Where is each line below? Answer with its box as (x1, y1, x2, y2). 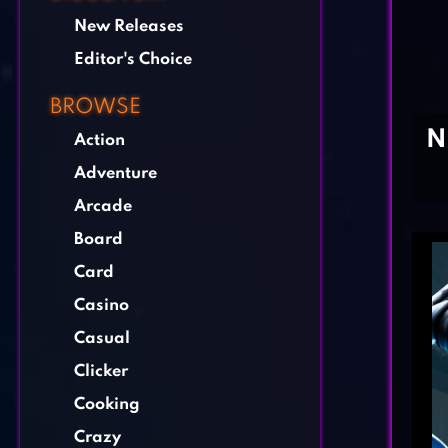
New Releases (74, 18, 184, 35)
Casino (74, 297, 129, 314)
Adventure (74, 165, 157, 182)
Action (74, 132, 125, 149)
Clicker (74, 363, 128, 380)
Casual (74, 330, 130, 347)
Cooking (74, 396, 140, 413)
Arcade (74, 198, 132, 215)
